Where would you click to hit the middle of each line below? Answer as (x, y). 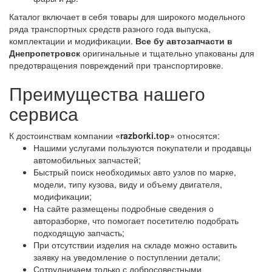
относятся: (197, 136)
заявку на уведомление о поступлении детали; (127, 257)
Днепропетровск (45, 53)
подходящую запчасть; (79, 233)
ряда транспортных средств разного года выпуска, (110, 29)
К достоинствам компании (62, 136)
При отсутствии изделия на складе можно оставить (135, 245)
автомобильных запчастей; (87, 160)
